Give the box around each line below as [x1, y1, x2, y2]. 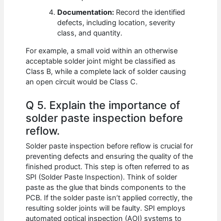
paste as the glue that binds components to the [26, 183, 186, 192]
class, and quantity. [57, 29, 123, 38]
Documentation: [57, 8, 114, 17]
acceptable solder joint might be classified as [26, 56, 176, 66]
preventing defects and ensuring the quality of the [26, 151, 193, 161]
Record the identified [114, 8, 185, 17]
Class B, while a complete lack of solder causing [26, 67, 186, 76]
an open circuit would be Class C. [26, 77, 138, 86]
